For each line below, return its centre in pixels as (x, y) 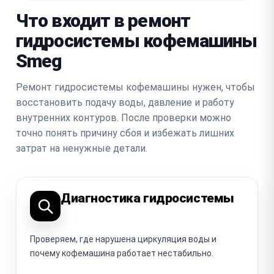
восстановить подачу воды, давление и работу (125, 102)
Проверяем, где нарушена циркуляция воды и (123, 239)
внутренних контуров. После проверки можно (124, 117)
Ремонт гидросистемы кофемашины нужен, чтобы (135, 87)
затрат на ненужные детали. (82, 148)
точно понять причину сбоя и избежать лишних (125, 133)
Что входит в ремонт (103, 20)
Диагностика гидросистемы (147, 198)
